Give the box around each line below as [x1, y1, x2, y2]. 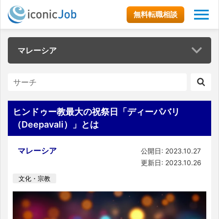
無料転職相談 [133, 9, 177, 19]
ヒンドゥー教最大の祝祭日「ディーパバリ [13, 107, 180, 117]
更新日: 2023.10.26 [141, 158, 201, 167]
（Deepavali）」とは [13, 119, 99, 130]
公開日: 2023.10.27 [141, 147, 201, 155]
